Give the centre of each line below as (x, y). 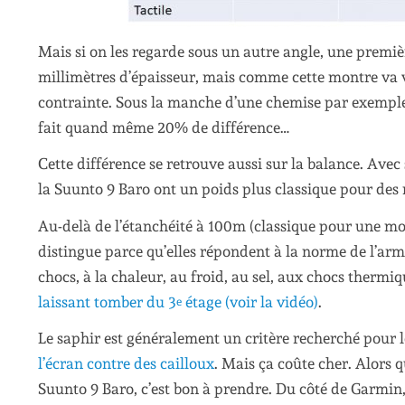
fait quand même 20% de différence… (164, 127)
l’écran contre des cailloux (126, 364)
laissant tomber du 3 (107, 301)
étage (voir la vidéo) (250, 301)
